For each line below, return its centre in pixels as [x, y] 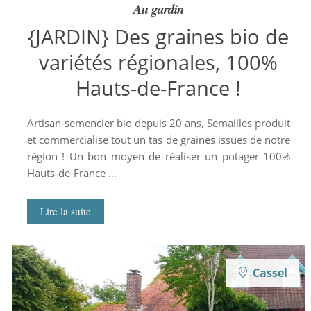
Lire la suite [65, 211]
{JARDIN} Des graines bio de [159, 36]
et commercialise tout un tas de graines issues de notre [158, 140]
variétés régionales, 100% [159, 62]
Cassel [270, 273]
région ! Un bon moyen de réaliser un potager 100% [158, 156]
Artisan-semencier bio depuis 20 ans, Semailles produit [158, 123]
